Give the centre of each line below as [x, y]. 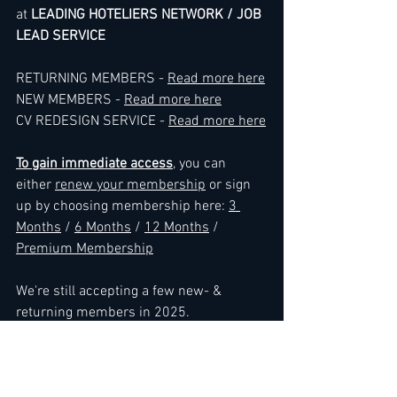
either [35, 185]
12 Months [177, 228]
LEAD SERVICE [61, 36]
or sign [230, 185]
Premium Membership [85, 249]
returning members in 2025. [103, 313]
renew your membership [130, 185]
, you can [201, 164]
